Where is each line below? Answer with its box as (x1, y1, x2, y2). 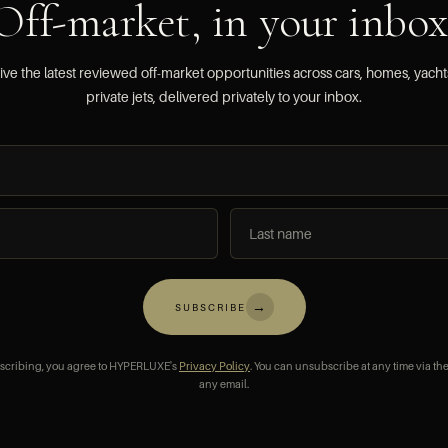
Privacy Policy (179, 359, 250, 373)
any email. (199, 377, 249, 391)
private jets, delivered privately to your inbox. (86, 88, 362, 105)
